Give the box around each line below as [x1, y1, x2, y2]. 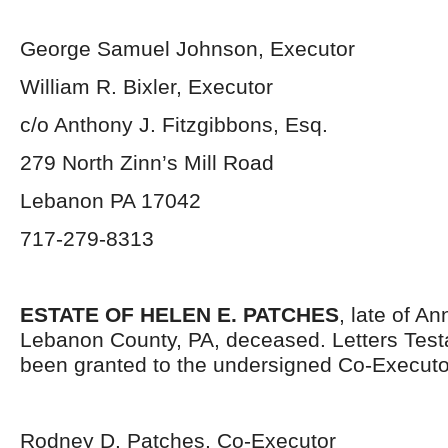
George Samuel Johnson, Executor [20, 37, 355, 60]
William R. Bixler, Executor [20, 75, 273, 98]
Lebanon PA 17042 [20, 189, 201, 212]
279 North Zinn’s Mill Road [20, 151, 274, 174]
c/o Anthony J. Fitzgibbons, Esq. [20, 113, 328, 136]
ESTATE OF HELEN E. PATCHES [20, 303, 339, 326]
